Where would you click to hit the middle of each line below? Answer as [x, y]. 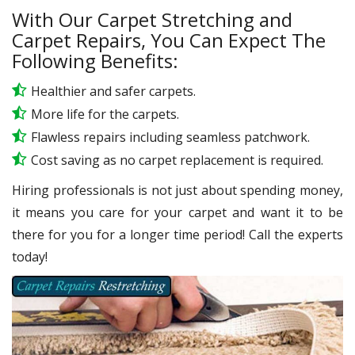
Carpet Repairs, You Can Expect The [169, 40]
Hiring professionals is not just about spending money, [177, 191]
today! [30, 257]
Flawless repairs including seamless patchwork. [170, 137]
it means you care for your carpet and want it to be [177, 213]
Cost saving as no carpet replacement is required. [177, 160]
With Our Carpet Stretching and [152, 20]
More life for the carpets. [105, 115]
